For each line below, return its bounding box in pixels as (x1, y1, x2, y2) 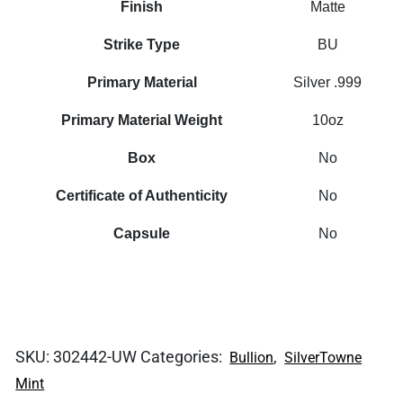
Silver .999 (293, 74, 363, 90)
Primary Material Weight (61, 112, 223, 128)
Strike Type (103, 36, 181, 52)
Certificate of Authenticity (56, 187, 228, 203)
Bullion (229, 348, 274, 366)
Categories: (140, 346, 227, 366)
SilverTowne (284, 348, 363, 366)
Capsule (113, 225, 171, 241)
